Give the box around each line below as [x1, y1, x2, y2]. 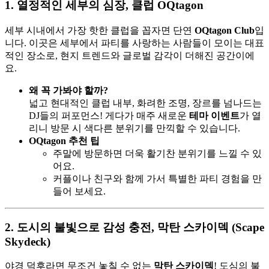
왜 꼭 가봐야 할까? [29, 85, 108, 95]
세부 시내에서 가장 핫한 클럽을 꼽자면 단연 [5, 25, 195, 35]
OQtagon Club [195, 25, 255, 35]
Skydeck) [5, 235, 50, 249]
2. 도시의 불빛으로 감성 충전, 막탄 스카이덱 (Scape [5, 221, 264, 234]
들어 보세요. [53, 186, 106, 196]
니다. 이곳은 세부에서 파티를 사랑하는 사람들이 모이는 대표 [5, 37, 264, 48]
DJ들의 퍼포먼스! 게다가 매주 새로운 [29, 110, 189, 121]
